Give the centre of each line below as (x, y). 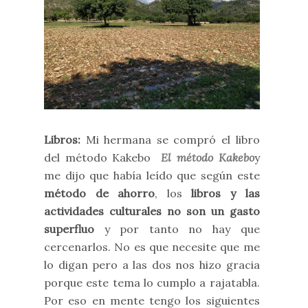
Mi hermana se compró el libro (173, 140)
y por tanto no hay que (182, 229)
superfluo (74, 229)
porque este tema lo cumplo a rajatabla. (152, 283)
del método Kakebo (103, 158)
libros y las (225, 194)
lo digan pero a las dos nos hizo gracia (152, 265)
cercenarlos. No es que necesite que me (152, 247)
